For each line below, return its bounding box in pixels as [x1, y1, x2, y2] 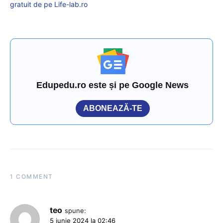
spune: [64, 207, 86, 215]
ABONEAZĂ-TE [83, 104, 142, 113]
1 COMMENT [10, 173, 53, 181]
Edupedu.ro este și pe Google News [36, 80, 189, 91]
